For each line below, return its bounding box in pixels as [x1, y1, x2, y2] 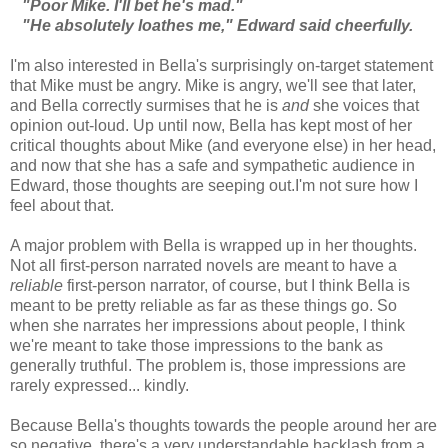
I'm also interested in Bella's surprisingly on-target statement [10, 56, 433, 74]
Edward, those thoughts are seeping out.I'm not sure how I [10, 176, 418, 194]
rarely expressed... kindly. [10, 376, 189, 394]
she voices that [309, 96, 419, 114]
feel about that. [10, 196, 114, 214]
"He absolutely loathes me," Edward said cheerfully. [10, 16, 413, 34]
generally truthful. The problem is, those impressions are [10, 356, 406, 374]
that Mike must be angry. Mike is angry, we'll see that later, [10, 76, 416, 94]
